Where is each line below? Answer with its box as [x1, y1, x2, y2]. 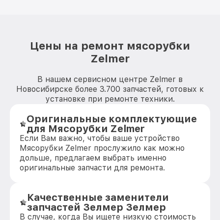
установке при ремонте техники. [45, 94, 175, 104]
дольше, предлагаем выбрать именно [20, 153, 166, 163]
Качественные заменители [27, 192, 169, 203]
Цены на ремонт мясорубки [30, 39, 190, 52]
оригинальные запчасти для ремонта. [20, 163, 165, 172]
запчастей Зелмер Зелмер [27, 201, 166, 213]
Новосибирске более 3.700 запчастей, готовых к [16, 84, 204, 94]
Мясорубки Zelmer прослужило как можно [20, 143, 185, 153]
